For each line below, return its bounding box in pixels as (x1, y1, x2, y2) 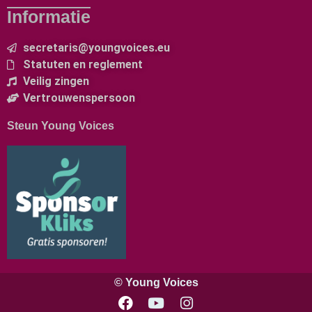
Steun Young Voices (7, 120, 114, 132)
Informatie (7, 7, 91, 27)
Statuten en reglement (22, 58, 143, 72)
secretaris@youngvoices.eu (22, 41, 170, 55)
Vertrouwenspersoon (22, 91, 135, 105)
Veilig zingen (22, 75, 89, 88)
